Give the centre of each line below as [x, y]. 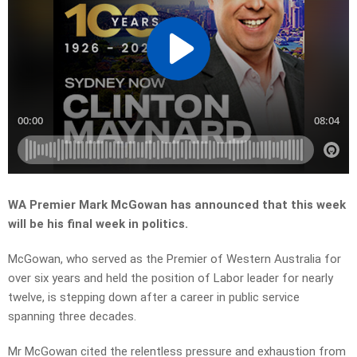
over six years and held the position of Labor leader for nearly [171, 279]
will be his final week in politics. [98, 224]
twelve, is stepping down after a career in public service [154, 298]
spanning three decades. [72, 317]
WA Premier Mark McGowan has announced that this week [177, 205]
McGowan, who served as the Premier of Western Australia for [175, 259]
